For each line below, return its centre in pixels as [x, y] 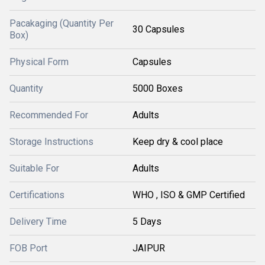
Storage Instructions [51, 142]
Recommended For [49, 115]
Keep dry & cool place [178, 142]
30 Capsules [159, 29]
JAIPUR [149, 248]
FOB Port [28, 248]
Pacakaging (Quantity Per [62, 23]
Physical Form [39, 62]
